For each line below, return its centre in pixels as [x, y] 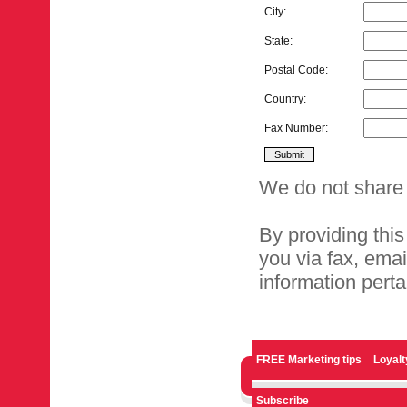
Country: [285, 99]
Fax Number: [296, 129]
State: [278, 41]
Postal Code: [296, 70]
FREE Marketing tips [309, 360]
